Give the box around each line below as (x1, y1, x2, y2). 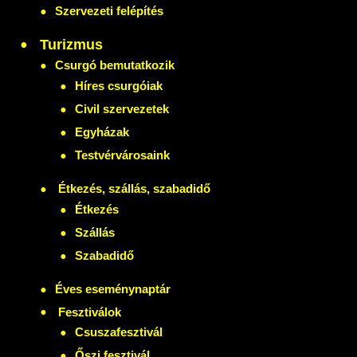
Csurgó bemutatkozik (55, 58, 175, 73)
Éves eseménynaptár (55, 281, 171, 296)
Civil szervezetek (75, 102, 169, 116)
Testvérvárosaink (75, 147, 170, 162)
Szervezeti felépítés (55, 3, 163, 18)
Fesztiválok (55, 304, 121, 319)
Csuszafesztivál (75, 325, 163, 339)
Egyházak (75, 124, 129, 139)
